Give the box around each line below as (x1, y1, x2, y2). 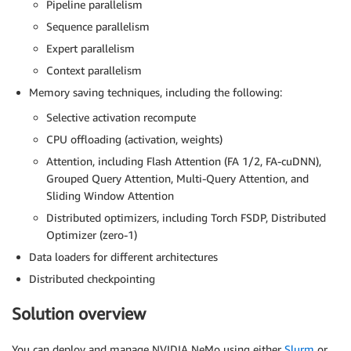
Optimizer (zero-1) (46, 227, 137, 241)
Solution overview (12, 304, 146, 324)
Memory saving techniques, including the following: (29, 85, 282, 99)
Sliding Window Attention (46, 188, 174, 202)
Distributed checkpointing (29, 271, 155, 285)
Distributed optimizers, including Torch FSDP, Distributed (46, 210, 326, 224)
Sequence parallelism (46, 19, 150, 33)
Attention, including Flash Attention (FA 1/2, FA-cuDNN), (46, 154, 321, 168)
